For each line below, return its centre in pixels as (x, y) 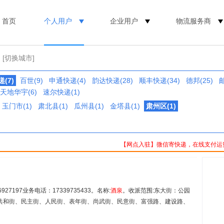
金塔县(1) (125, 106)
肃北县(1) (53, 106)
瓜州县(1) (89, 106)
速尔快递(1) (61, 92)
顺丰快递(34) (159, 80)
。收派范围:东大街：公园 (156, 190)
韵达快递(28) (112, 80)
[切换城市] (18, 58)
